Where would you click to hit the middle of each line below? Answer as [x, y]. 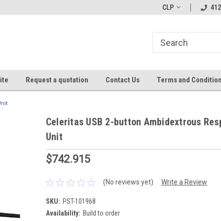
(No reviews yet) [128, 182]
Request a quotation [57, 80]
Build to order [101, 213]
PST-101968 [79, 201]
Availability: [63, 213]
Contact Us [122, 80]
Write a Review [184, 182]
